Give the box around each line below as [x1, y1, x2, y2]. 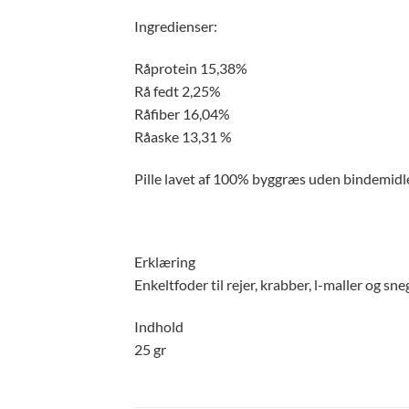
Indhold [134, 318, 184, 336]
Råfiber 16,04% [134, 105, 230, 123]
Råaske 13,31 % [134, 128, 232, 146]
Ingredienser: [134, 17, 217, 36]
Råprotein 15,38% [134, 59, 247, 78]
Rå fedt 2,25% [134, 82, 221, 100]
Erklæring [134, 253, 195, 271]
